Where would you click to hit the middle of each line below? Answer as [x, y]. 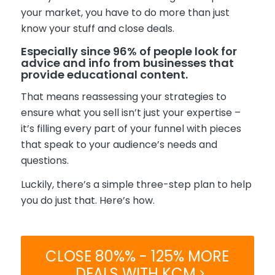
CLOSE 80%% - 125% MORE [137, 256]
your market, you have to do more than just [125, 13]
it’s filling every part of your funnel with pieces [131, 128]
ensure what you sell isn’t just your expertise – [130, 112]
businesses [174, 63]
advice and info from [82, 63]
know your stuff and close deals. [97, 29]
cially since [80, 51]
